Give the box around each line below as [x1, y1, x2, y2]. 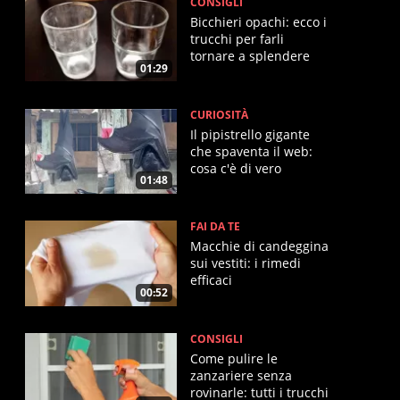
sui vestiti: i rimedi [190, 254, 301, 272]
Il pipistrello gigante [190, 125, 310, 143]
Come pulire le [190, 349, 278, 367]
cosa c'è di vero [190, 159, 281, 177]
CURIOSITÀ [190, 106, 248, 122]
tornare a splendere [190, 47, 310, 64]
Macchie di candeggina [190, 237, 329, 255]
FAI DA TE [190, 219, 240, 235]
